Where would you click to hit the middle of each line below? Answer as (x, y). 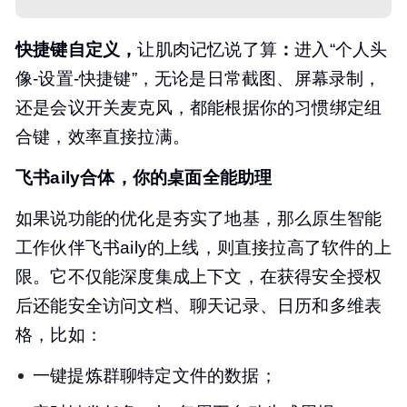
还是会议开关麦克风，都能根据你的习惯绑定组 (199, 108)
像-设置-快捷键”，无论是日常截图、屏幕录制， (199, 79)
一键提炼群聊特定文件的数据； (155, 376)
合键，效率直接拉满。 (103, 137)
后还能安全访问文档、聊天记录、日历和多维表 (199, 306)
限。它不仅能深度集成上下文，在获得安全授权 (199, 277)
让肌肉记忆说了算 (208, 50)
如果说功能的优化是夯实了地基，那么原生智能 (199, 219)
